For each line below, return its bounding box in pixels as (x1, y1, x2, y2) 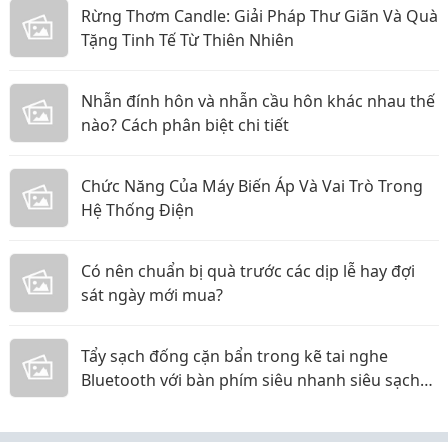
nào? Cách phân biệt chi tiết (81, 114, 289, 137)
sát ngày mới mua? (81, 284, 223, 307)
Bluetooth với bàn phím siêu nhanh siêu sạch (81, 369, 420, 392)
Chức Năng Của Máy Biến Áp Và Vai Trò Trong (81, 175, 423, 198)
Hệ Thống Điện (81, 199, 194, 222)
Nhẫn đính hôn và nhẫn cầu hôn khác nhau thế (81, 90, 435, 113)
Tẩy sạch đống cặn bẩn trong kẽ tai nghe (81, 345, 388, 368)
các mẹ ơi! (81, 393, 156, 416)
